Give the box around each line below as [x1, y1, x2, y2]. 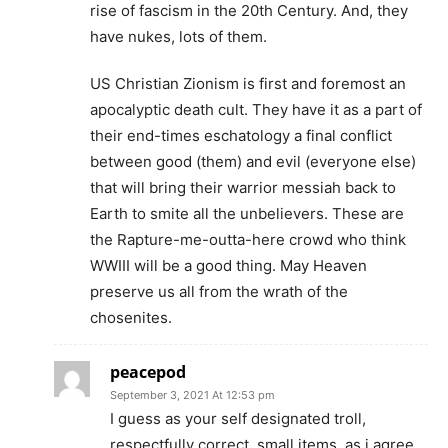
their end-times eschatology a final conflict [90, 126, 392, 146]
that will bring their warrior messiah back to [90, 178, 396, 198]
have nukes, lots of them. [90, 27, 267, 47]
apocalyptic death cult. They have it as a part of [90, 100, 422, 120]
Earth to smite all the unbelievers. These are [90, 204, 404, 224]
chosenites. [90, 308, 172, 328]
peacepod [110, 361, 186, 384]
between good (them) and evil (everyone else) [90, 152, 416, 172]
